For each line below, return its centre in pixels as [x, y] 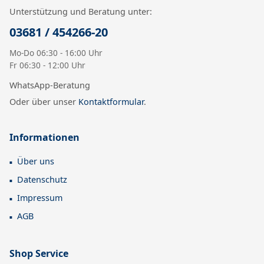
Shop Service [39, 254]
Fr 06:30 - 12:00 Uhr [47, 65]
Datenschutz [42, 180]
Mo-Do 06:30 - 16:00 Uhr [56, 53]
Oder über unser [44, 102]
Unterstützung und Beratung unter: [81, 12]
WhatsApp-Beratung [50, 85]
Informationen [44, 138]
